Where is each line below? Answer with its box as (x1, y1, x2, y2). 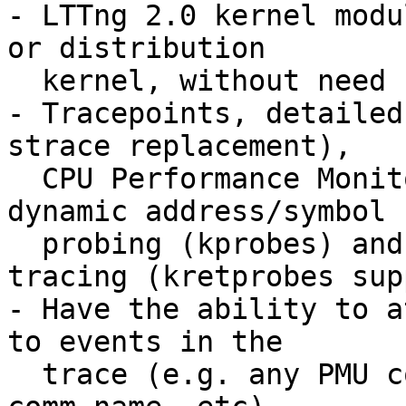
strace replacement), (7, 130, 352, 163)
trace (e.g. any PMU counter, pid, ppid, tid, (7, 358, 42, 391)
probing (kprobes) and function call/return (7, 227, 42, 261)
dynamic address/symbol (7, 195, 386, 228)
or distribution (7, 32, 266, 65)
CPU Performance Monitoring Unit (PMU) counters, (7, 162, 42, 196)
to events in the (7, 325, 283, 359)
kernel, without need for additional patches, (7, 64, 42, 98)
